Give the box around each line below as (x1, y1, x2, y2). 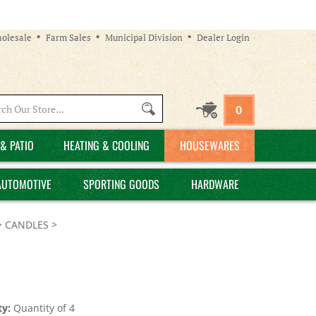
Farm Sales (46, 30, 91, 44)
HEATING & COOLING (63, 137, 150, 154)
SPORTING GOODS (83, 176, 159, 193)
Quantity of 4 (11, 301, 75, 315)
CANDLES (5, 218, 49, 231)
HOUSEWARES (179, 137, 240, 154)
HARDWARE (190, 176, 239, 193)
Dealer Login (197, 30, 250, 44)
